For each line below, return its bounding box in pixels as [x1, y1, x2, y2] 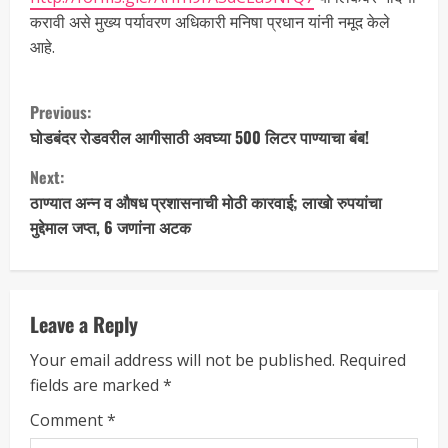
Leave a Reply [30, 308, 138, 339]
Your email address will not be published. [30, 348, 335, 371]
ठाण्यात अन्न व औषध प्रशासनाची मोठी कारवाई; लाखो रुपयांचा [30, 189, 382, 214]
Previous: [30, 99, 91, 124]
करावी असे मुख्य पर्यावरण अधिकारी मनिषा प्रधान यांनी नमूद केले [30, 10, 390, 33]
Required [339, 348, 406, 371]
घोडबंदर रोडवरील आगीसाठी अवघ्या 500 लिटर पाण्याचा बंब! [30, 124, 369, 149]
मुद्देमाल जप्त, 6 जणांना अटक [30, 214, 191, 239]
